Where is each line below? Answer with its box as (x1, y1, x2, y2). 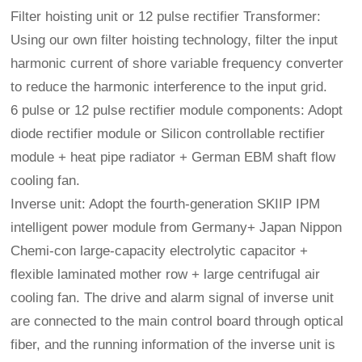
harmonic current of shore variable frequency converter (11, 55, 344, 71)
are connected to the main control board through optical (11, 313, 344, 329)
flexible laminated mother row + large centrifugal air (11, 266, 321, 282)
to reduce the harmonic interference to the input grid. (11, 78, 328, 95)
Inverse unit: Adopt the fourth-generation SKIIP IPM (11, 196, 321, 212)
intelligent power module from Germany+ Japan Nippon (11, 219, 343, 235)
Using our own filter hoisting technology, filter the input (11, 32, 339, 48)
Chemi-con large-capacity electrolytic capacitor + (11, 242, 309, 259)
